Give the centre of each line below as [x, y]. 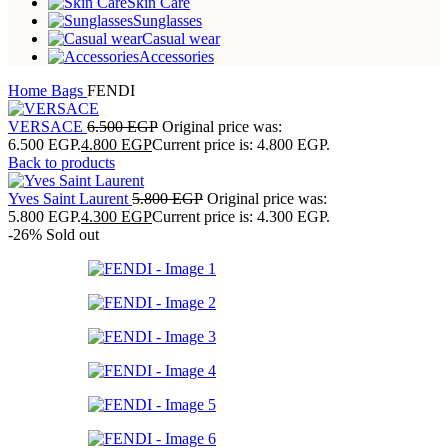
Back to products [61, 162]
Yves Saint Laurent [70, 198]
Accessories [176, 56]
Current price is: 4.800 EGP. [241, 144]
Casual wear [181, 38]
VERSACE [47, 126]
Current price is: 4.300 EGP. [241, 216]
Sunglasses [167, 20]
